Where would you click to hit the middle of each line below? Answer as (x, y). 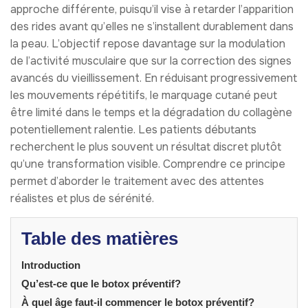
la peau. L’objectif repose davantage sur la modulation (148, 43)
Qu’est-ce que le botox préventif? (101, 283)
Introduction (51, 265)
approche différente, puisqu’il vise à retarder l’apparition (152, 9)
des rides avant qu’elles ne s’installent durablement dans (152, 26)
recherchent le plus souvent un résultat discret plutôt (146, 146)
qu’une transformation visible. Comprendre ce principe (148, 164)
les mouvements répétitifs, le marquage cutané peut (144, 95)
